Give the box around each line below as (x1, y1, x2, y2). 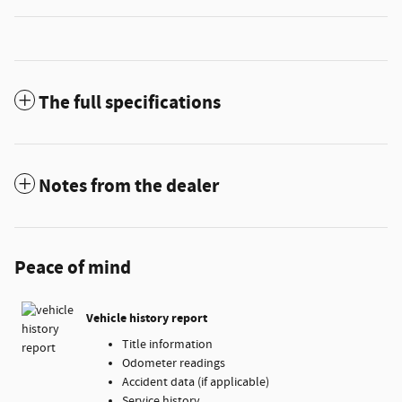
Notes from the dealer (39, 173, 219, 199)
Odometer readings (122, 354, 225, 371)
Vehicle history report (86, 310, 207, 328)
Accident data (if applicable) (122, 373, 269, 390)
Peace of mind (14, 255, 131, 281)
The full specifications (39, 90, 221, 116)
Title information (122, 336, 213, 353)
